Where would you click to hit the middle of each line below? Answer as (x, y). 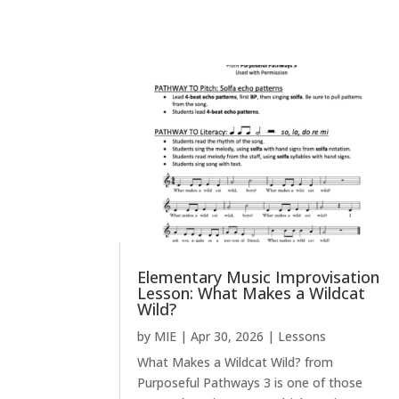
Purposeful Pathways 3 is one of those (250, 383)
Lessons (302, 337)
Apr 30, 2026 (228, 337)
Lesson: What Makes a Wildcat (252, 293)
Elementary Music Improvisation (259, 277)
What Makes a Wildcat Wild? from (236, 362)
